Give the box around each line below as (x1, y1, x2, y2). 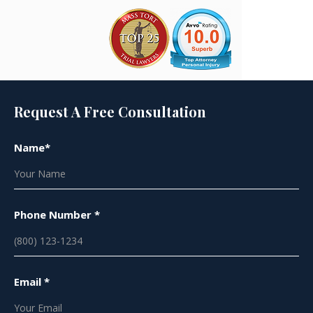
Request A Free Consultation (14, 102, 206, 121)
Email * (14, 275, 50, 289)
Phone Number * (14, 208, 100, 221)
